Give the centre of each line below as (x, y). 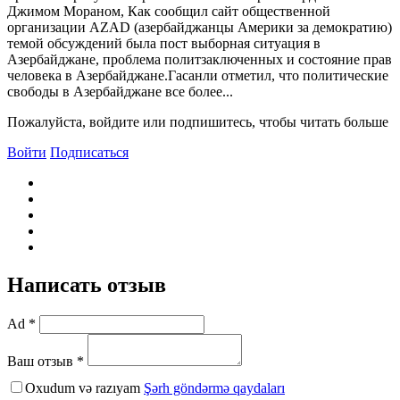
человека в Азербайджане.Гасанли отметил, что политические (198, 75)
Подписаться (89, 152)
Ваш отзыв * (46, 361)
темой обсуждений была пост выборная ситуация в (164, 43)
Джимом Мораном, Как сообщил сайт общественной (169, 11)
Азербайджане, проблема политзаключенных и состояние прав (200, 59)
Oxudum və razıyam (84, 387)
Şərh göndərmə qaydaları (214, 387)
